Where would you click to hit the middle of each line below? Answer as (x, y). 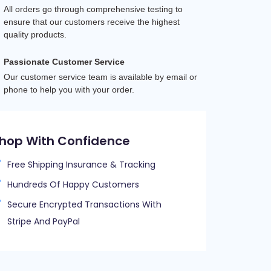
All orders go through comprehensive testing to (93, 9)
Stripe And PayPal (44, 221)
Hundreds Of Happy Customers (73, 184)
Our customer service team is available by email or (100, 77)
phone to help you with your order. (69, 90)
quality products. (35, 34)
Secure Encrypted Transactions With (84, 204)
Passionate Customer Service (64, 62)
